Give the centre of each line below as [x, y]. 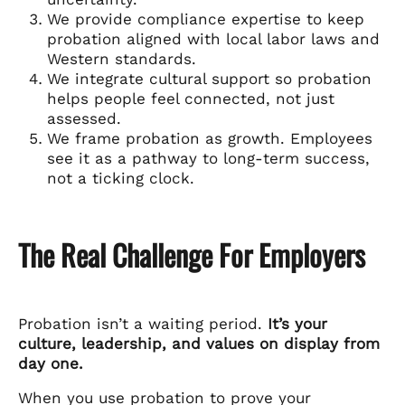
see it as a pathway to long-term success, [208, 158]
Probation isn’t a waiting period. [143, 323]
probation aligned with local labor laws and [213, 38]
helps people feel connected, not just [191, 98]
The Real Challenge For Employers [192, 254]
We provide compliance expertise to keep [206, 19]
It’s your [297, 323]
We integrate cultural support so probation [209, 78]
